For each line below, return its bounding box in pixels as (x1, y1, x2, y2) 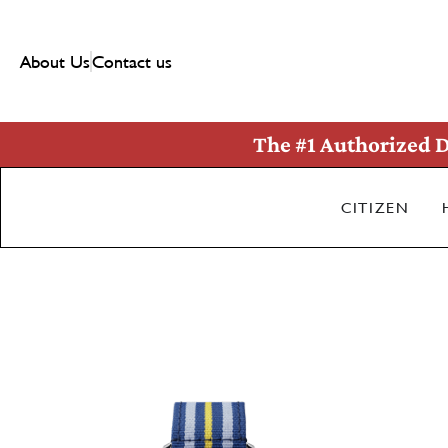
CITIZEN (340, 198, 410, 217)
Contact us (92, 50, 172, 72)
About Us (20, 50, 90, 72)
